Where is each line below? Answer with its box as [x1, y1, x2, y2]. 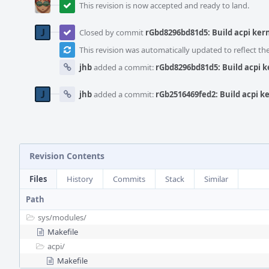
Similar [204, 174, 228, 184]
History [67, 174, 93, 184]
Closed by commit [79, 27, 145, 38]
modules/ [52, 212, 86, 223]
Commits [113, 174, 145, 184]
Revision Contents [29, 150, 104, 162]
